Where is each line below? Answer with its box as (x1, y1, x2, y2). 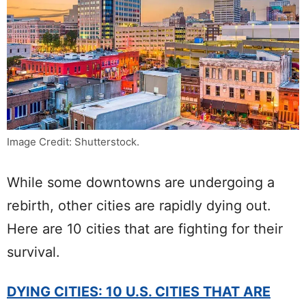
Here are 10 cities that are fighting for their (7, 220, 283, 237)
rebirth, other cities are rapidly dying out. (7, 197, 271, 214)
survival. (7, 243, 60, 260)
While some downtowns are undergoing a (7, 173, 275, 191)
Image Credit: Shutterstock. (7, 135, 139, 148)
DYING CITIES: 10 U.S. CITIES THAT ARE (7, 283, 270, 300)
